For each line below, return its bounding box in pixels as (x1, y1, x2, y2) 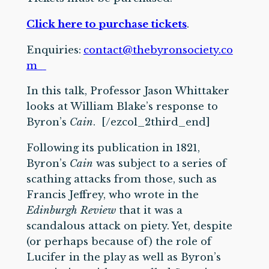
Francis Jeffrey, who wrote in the (26, 189, 199, 202)
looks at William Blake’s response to (26, 100, 218, 113)
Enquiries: (26, 43, 81, 56)
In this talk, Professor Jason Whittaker (26, 85, 229, 98)
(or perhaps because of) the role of (26, 235, 211, 249)
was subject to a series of (95, 157, 226, 171)
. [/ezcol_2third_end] (92, 116, 210, 129)
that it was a (115, 204, 183, 217)
